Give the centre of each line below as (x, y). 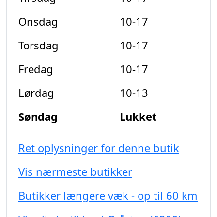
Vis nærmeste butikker (75, 172)
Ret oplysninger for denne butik (99, 148)
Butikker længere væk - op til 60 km (108, 195)
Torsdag (39, 45)
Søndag (38, 116)
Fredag (36, 69)
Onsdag (38, 22)
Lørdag (36, 93)
